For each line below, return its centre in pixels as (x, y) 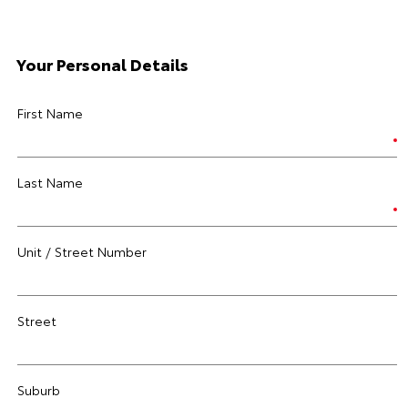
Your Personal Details (102, 64)
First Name (50, 113)
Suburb (39, 390)
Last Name (50, 182)
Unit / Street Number (82, 251)
